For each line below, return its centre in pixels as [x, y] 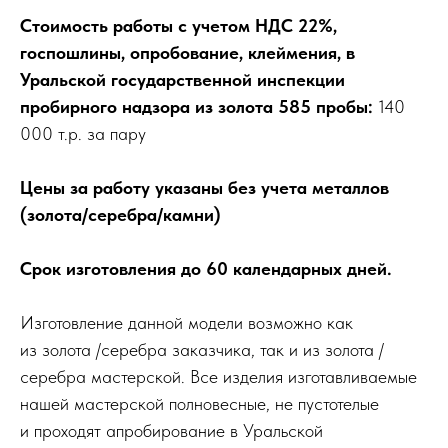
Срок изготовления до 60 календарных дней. [206, 268]
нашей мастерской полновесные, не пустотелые [199, 403]
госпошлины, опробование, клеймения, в [187, 52]
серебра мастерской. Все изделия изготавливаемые [218, 376]
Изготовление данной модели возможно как [186, 322]
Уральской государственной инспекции [182, 79]
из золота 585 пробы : [286, 106]
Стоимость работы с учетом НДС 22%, [178, 25]
